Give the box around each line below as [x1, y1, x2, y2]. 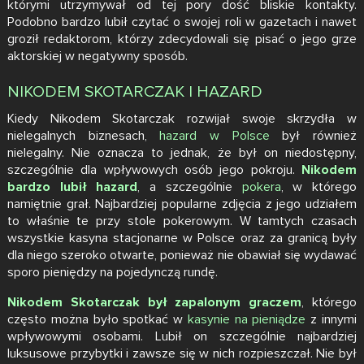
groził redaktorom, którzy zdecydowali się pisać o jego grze [6, 30, 357, 47]
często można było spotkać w [6, 310, 188, 327]
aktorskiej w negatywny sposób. [6, 47, 188, 64]
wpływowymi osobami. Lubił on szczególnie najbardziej [6, 327, 357, 344]
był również [269, 127, 357, 144]
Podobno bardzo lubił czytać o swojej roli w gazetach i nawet [6, 13, 357, 30]
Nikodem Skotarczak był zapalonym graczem [6, 293, 302, 310]
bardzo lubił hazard [6, 178, 138, 195]
